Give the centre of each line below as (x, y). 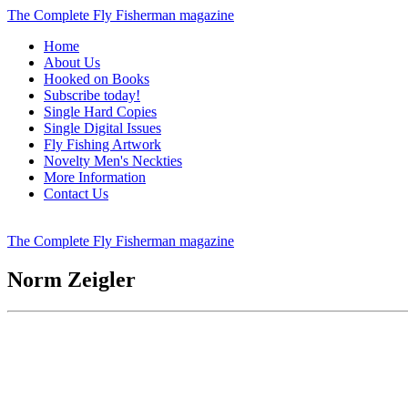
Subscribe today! (92, 95)
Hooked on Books (97, 79)
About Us (72, 62)
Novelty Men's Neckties (113, 161)
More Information (95, 177)
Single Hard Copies (100, 112)
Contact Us (76, 194)
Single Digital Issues (102, 128)
